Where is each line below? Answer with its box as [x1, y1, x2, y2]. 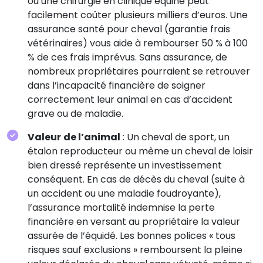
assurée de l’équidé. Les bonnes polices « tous [28, 228, 235, 242]
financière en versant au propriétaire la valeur [28, 214, 240, 228]
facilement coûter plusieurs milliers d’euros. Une [28, 8, 248, 22]
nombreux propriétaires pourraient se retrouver [28, 64, 250, 78]
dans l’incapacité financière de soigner [28, 78, 205, 92]
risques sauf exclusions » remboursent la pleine [28, 242, 242, 257]
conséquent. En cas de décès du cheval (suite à [28, 172, 245, 186]
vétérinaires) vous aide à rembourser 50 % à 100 [28, 36, 248, 50]
